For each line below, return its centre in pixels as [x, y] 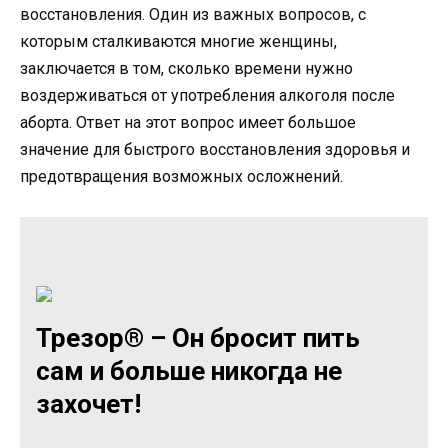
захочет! [88, 404]
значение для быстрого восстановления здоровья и [215, 149]
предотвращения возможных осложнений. [181, 176]
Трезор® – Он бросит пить [198, 338]
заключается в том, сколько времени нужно [186, 68]
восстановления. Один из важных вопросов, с [193, 14]
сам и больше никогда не [189, 371]
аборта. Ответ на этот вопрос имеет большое [188, 122]
